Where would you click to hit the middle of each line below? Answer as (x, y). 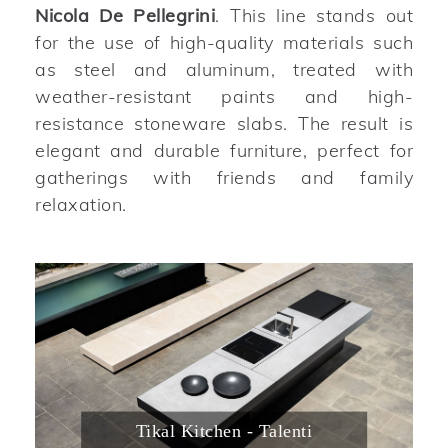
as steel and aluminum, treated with (224, 69)
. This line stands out (314, 15)
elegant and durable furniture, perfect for (224, 150)
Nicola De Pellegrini (125, 15)
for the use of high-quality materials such (224, 42)
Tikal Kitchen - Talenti (224, 430)
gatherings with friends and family (224, 177)
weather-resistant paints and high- (224, 96)
